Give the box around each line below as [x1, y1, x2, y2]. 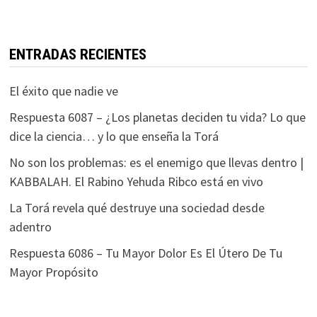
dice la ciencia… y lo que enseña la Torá [8, 128, 219, 144]
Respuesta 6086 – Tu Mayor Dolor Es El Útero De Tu [8, 245, 282, 261]
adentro [8, 219, 52, 235]
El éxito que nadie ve [8, 83, 118, 99]
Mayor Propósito [8, 264, 98, 280]
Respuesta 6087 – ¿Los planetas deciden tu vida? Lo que [8, 109, 306, 125]
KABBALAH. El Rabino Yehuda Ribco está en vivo [8, 173, 263, 190]
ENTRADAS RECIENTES [8, 46, 146, 63]
